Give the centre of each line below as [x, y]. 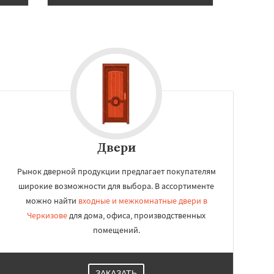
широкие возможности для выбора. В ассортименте [116, 186]
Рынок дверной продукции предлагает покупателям [116, 171]
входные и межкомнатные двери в [143, 201]
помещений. [116, 230]
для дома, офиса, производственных [136, 215]
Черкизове [47, 215]
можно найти [52, 201]
